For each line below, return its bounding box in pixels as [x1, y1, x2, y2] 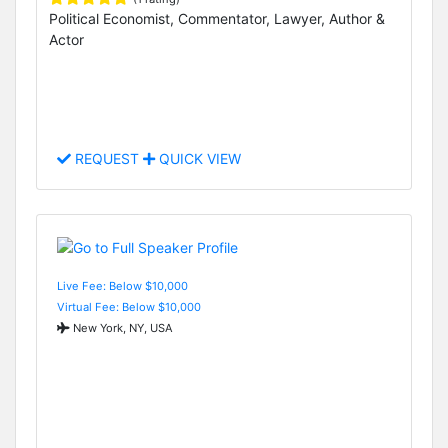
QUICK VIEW [155, 150, 241, 168]
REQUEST [71, 150, 143, 168]
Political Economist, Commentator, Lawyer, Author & [49, 9, 385, 27]
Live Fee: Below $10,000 [57, 278, 188, 293]
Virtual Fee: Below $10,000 [57, 299, 201, 314]
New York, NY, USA [70, 320, 173, 335]
